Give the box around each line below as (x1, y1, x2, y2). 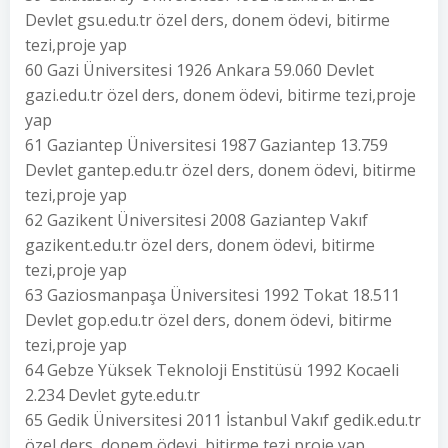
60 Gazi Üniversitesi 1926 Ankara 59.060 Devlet (25, 59, 374, 81)
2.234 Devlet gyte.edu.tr (25, 384, 200, 406)
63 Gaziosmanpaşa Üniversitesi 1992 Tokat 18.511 (25, 284, 400, 306)
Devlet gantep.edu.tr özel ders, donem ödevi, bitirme (25, 159, 416, 181)
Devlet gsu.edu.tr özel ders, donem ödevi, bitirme (25, 9, 390, 31)
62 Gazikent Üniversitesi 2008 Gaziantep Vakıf (25, 209, 368, 231)
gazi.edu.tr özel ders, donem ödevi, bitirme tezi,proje (25, 84, 416, 106)
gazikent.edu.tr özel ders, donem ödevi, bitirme (25, 234, 375, 256)
